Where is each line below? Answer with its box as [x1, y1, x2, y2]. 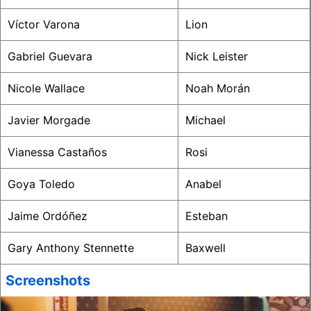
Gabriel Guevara [8, 49, 92, 64]
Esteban [185, 209, 228, 224]
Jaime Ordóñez [8, 209, 87, 224]
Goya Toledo [8, 177, 75, 192]
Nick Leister [185, 49, 248, 64]
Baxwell [185, 241, 226, 255]
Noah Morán [185, 81, 250, 96]
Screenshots [6, 272, 90, 289]
